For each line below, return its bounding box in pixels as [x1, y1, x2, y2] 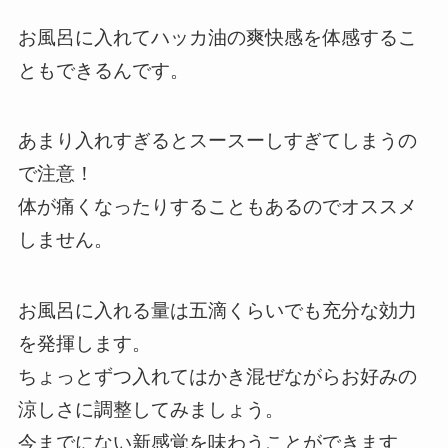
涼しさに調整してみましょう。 [17, 399, 284, 421]
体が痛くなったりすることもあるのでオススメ [17, 196, 417, 218]
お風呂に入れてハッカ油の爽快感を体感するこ [17, 26, 417, 48]
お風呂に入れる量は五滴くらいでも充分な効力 [17, 300, 417, 322]
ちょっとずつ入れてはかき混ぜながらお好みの [17, 366, 417, 388]
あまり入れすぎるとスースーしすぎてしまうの [17, 130, 417, 152]
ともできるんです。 [17, 59, 189, 81]
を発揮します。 [17, 333, 151, 355]
